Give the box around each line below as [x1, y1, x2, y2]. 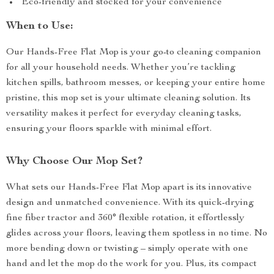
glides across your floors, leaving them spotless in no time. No [6, 229, 267, 239]
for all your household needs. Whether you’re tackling [6, 63, 235, 73]
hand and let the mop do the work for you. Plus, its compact [6, 259, 257, 269]
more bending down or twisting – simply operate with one [6, 244, 248, 254]
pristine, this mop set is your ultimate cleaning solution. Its [6, 94, 251, 103]
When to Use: [6, 21, 73, 32]
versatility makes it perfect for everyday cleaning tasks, [6, 109, 242, 119]
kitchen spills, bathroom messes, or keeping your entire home [6, 78, 265, 88]
